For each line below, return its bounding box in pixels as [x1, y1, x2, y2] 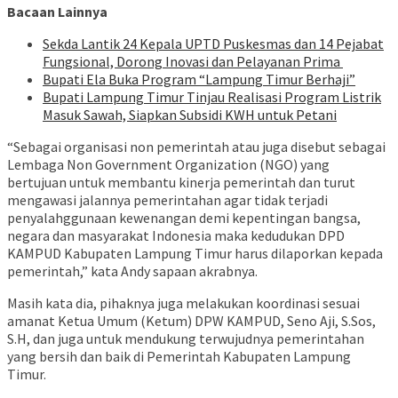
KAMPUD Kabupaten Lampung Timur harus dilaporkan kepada [7, 244, 383, 263]
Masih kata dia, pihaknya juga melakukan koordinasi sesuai [7, 294, 360, 313]
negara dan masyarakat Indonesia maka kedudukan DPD [7, 227, 345, 245]
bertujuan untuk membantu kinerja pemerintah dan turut [7, 173, 355, 192]
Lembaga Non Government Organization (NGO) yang [7, 155, 330, 174]
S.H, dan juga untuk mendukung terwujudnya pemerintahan [7, 330, 364, 348]
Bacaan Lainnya [7, 3, 107, 21]
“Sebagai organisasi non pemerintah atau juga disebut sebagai [7, 138, 386, 156]
